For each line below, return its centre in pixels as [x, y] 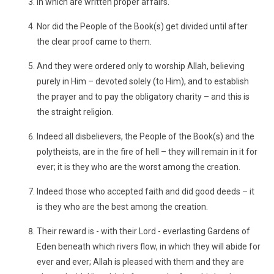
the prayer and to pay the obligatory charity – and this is [143, 97]
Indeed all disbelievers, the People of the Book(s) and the [146, 136]
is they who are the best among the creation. [122, 207]
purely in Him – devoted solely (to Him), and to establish [143, 81]
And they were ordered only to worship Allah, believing [141, 66]
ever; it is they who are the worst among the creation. [139, 167]
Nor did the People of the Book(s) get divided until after [142, 26]
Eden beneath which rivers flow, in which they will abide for [149, 246]
